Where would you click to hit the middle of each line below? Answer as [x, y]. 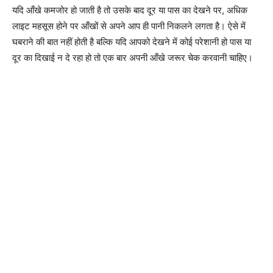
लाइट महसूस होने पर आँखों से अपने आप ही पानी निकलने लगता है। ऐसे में [129, 26]
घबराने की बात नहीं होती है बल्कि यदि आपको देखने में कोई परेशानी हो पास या [132, 42]
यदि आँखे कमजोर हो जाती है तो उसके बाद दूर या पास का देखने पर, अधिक [130, 10]
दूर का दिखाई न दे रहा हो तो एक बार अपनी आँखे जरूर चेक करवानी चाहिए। [133, 58]
